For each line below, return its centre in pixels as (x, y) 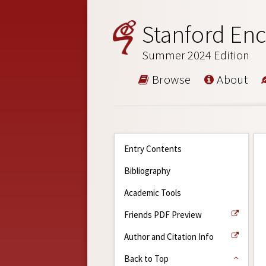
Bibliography (147, 170)
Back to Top (146, 258)
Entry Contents (153, 148)
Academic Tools (153, 192)
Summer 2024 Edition (196, 55)
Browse (170, 79)
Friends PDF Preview (163, 214)
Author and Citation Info (169, 236)
